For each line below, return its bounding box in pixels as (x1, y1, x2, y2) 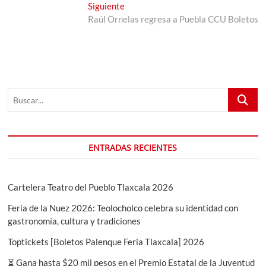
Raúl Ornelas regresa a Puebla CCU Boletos (87, 14, 258, 25)
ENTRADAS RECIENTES (88, 142, 178, 154)
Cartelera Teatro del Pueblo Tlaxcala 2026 (8, 182, 174, 193)
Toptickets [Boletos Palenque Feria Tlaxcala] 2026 (8, 236, 205, 248)
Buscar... (227, 88, 260, 100)
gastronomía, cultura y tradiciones (8, 216, 141, 227)
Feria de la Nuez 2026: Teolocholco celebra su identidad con (8, 202, 239, 214)
